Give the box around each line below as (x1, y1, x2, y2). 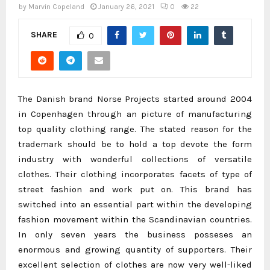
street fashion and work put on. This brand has (18, 183, 252, 195)
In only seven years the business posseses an (18, 228, 252, 240)
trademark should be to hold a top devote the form (18, 138, 252, 149)
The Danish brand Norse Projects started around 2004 (18, 93, 252, 104)
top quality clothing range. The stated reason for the (18, 123, 252, 134)
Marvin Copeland (28, 2, 84, 11)
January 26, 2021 (98, 2, 154, 11)
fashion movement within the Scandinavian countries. (18, 213, 252, 225)
